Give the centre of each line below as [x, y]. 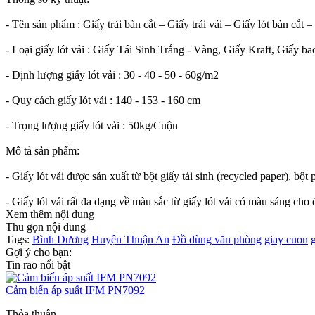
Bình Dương [60, 239]
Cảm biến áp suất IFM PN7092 [75, 290]
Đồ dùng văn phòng [217, 239]
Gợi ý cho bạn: [39, 252]
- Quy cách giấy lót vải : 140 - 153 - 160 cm [103, 100]
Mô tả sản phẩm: [43, 150]
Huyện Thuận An [130, 239]
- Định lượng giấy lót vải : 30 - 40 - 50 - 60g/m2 [112, 75]
